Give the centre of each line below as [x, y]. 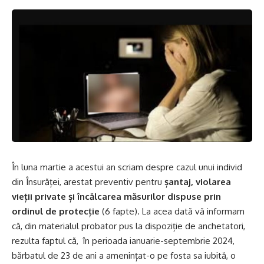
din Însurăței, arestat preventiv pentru [88, 181]
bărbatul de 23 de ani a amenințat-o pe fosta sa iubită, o [124, 255]
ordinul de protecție [56, 211]
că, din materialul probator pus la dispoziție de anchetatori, [128, 226]
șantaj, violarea [198, 181]
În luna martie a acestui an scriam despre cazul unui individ [127, 167]
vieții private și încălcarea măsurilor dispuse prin [116, 196]
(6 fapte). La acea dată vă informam [172, 211]
